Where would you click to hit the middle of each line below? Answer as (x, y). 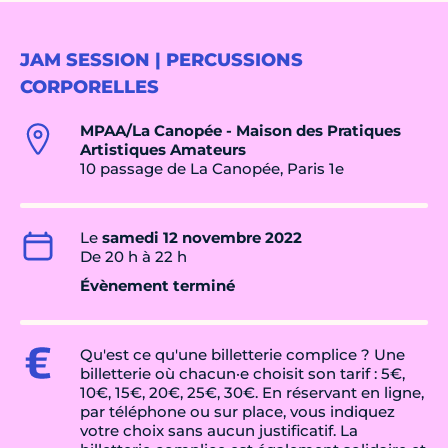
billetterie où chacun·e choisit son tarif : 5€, (242, 374)
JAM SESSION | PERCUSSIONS (161, 60)
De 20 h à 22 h (133, 257)
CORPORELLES (89, 87)
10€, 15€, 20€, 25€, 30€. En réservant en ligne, (252, 393)
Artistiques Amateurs (163, 150)
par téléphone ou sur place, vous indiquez (237, 412)
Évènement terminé (157, 286)
